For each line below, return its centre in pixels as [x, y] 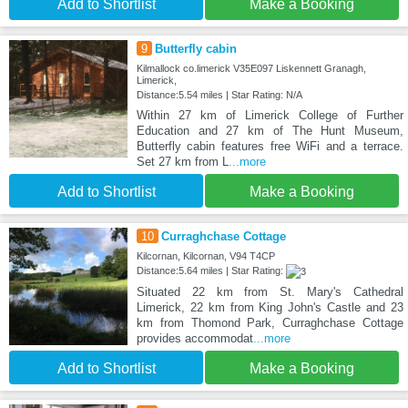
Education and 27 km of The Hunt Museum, [270, 130]
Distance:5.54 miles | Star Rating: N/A [219, 94]
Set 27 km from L [182, 161]
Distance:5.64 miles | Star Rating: [211, 270]
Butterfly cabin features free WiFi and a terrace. [270, 146]
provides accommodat [194, 338]
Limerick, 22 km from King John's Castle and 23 [270, 307]
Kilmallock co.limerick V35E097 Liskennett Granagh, [251, 68]
